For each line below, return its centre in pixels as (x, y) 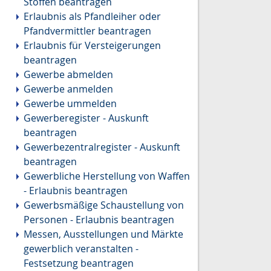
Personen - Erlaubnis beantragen (99, 220)
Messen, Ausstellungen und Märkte (103, 234)
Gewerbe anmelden (68, 89)
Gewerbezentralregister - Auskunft (102, 147)
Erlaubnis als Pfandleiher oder (92, 17)
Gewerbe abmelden (68, 75)
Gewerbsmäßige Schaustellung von (103, 205)
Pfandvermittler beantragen (87, 31)
